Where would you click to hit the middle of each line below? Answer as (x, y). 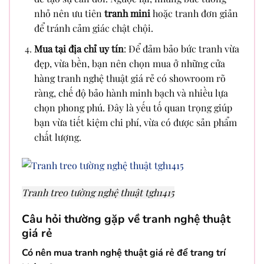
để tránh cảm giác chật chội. (93, 28)
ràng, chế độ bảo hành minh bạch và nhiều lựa (131, 93)
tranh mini (127, 14)
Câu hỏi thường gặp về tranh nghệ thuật (126, 219)
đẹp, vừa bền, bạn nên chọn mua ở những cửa (129, 63)
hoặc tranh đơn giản (194, 14)
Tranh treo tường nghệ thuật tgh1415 (98, 192)
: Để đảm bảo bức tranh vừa (181, 48)
